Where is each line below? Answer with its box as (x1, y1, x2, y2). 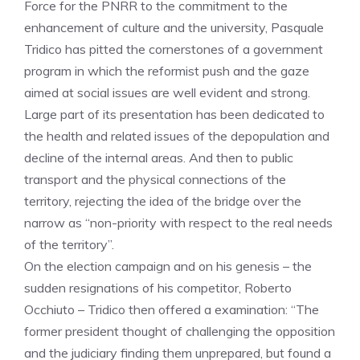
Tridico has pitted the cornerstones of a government (24, 41, 323, 57)
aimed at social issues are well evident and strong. (24, 84, 310, 100)
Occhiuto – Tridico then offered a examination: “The (24, 301, 319, 317)
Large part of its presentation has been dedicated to (24, 106, 325, 122)
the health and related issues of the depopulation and (24, 128, 329, 144)
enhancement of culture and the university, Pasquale (24, 19, 324, 35)
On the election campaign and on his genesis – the (24, 258, 312, 274)
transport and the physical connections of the (24, 171, 286, 187)
